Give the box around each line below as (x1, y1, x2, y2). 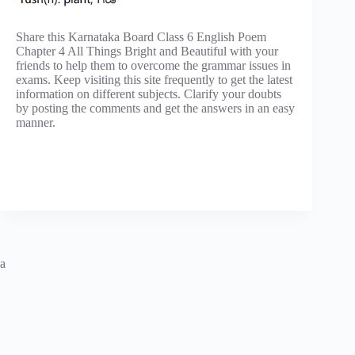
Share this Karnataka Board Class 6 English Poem (16, 29, 266, 44)
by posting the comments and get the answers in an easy (16, 101, 295, 115)
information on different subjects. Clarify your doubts (16, 86, 281, 101)
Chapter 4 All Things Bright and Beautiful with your (16, 44, 278, 58)
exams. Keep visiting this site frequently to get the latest (16, 72, 292, 86)
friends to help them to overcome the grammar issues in (16, 58, 291, 72)
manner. (16, 115, 55, 129)
